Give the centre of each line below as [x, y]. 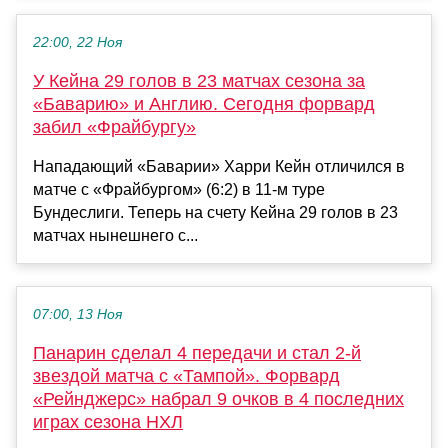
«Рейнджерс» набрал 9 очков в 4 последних [218, 398]
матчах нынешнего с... [115, 235]
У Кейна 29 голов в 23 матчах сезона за [199, 80]
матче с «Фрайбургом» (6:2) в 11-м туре [179, 189]
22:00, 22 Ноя [77, 42]
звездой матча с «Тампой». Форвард [186, 375]
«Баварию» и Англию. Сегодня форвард [204, 103]
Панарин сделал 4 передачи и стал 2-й [197, 352]
